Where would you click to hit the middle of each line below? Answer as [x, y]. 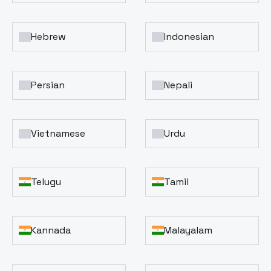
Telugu [46, 181]
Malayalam [188, 230]
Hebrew [48, 36]
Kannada [51, 230]
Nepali [178, 85]
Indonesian [189, 36]
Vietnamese [58, 133]
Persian [48, 85]
